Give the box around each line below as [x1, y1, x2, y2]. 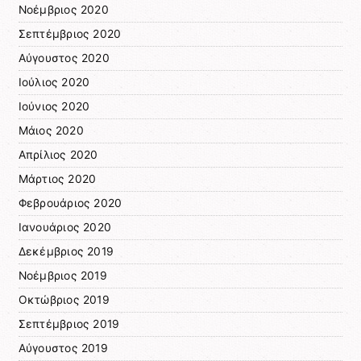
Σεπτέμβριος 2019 [18, 317, 120, 331]
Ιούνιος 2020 [18, 100, 90, 114]
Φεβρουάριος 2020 [18, 197, 122, 210]
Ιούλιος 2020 [18, 76, 90, 89]
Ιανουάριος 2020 [18, 221, 112, 234]
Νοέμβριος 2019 [18, 269, 107, 283]
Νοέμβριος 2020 [18, 3, 109, 17]
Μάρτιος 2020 [18, 172, 97, 186]
